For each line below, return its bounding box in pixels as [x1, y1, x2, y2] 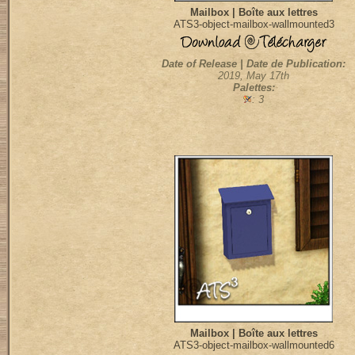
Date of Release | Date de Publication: [162, 58, 345, 70]
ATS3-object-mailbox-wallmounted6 [173, 339, 334, 351]
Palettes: [232, 82, 275, 94]
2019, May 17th [218, 70, 289, 82]
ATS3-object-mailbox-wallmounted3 [173, 18, 334, 30]
